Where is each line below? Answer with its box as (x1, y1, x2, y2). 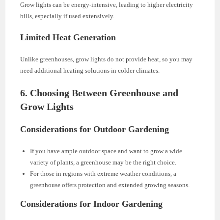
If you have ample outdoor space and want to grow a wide (30, 147, 183, 155)
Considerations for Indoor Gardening (20, 199, 163, 209)
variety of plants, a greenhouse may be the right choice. (30, 159, 177, 166)
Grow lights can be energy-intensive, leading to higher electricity (20, 1, 193, 8)
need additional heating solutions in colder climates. (20, 67, 160, 74)
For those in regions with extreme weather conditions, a (30, 170, 177, 177)
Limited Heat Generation (20, 32, 116, 42)
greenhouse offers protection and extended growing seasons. (30, 181, 190, 189)
